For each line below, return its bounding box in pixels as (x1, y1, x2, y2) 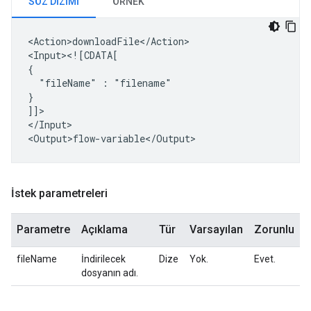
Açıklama (81, 223, 128, 236)
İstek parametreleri (11, 187, 108, 200)
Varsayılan (190, 223, 243, 236)
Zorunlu (254, 223, 294, 236)
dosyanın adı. (81, 267, 138, 278)
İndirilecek (81, 253, 126, 264)
